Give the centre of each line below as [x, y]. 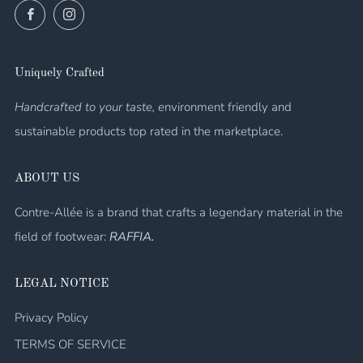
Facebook [69, 11]
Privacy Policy [51, 318]
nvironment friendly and [228, 107]
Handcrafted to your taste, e [90, 107]
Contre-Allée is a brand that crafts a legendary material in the [179, 212]
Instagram [110, 11]
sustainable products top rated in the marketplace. [149, 131]
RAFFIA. [132, 237]
